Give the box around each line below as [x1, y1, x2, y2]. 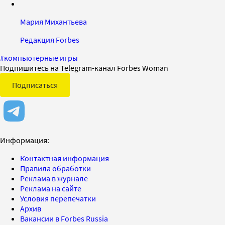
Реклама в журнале [20, 173, 88, 183]
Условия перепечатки [20, 193, 96, 203]
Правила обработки [20, 163, 91, 173]
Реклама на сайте [20, 183, 81, 193]
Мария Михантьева [20, 16, 87, 27]
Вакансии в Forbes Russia [20, 213, 108, 223]
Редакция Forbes [20, 34, 79, 45]
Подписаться [12, 79, 58, 90]
